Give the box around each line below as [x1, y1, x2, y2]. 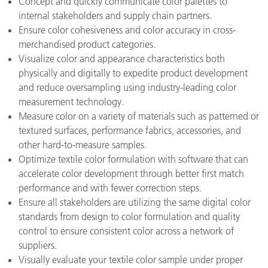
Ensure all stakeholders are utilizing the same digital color [19, 196, 251, 208]
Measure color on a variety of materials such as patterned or [19, 110, 259, 122]
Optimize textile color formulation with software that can [19, 153, 248, 165]
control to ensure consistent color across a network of [19, 225, 234, 237]
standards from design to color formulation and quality [19, 211, 240, 223]
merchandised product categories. [19, 38, 156, 50]
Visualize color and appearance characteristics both [19, 53, 225, 65]
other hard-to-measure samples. [19, 139, 147, 151]
